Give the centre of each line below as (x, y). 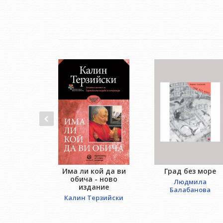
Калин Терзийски (94, 198)
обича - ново (94, 179)
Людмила (190, 182)
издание (94, 187)
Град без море (190, 171)
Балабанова (190, 190)
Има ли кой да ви (94, 171)
